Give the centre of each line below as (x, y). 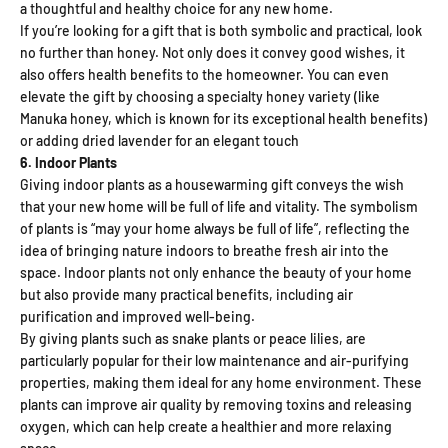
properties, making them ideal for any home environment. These (221, 382)
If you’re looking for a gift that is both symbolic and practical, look (221, 30)
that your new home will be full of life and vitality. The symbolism (219, 206)
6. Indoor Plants (68, 162)
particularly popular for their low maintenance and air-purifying (214, 360)
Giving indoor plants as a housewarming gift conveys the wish (212, 184)
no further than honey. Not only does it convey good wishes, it (212, 52)
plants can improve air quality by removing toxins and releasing (216, 404)
